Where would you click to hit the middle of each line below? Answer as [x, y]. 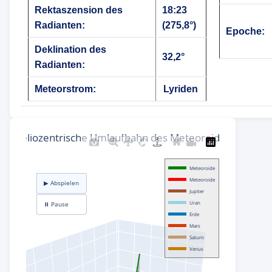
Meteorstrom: [65, 89]
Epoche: [245, 31]
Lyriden [181, 89]
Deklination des [70, 49]
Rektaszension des [78, 10]
